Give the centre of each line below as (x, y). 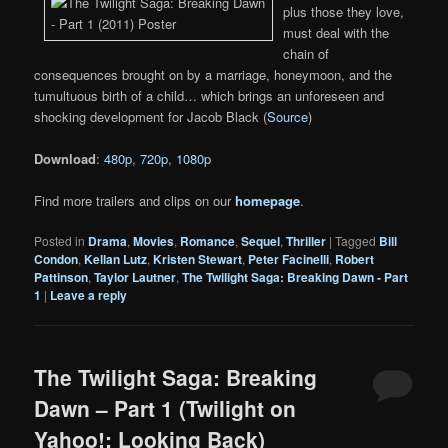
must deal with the (336, 32)
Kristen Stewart (198, 259)
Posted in (60, 241)
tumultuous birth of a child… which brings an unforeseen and (209, 95)
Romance (208, 241)
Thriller (306, 241)
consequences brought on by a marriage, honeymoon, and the (213, 74)
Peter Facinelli (289, 259)
